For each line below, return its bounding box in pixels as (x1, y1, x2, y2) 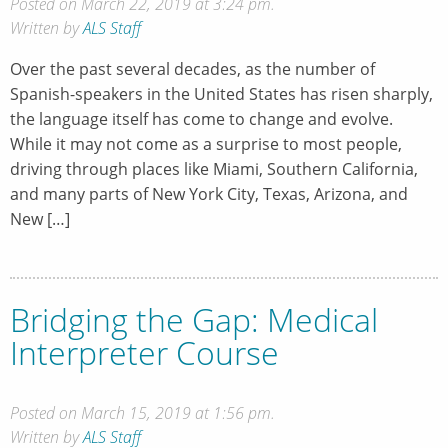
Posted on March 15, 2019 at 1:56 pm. (10, 401, 275, 424)
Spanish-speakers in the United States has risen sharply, (10, 82, 433, 105)
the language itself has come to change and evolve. (10, 107, 393, 130)
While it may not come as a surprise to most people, (10, 132, 402, 155)
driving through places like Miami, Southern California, (10, 157, 418, 180)
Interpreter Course (10, 330, 279, 374)
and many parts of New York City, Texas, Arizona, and (10, 182, 408, 205)
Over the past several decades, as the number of (10, 57, 375, 80)
